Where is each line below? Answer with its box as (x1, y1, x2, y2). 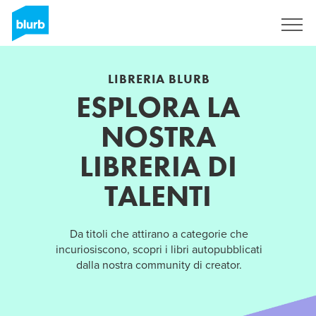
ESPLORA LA (76, 87, 240, 126)
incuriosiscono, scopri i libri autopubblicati (56, 242, 262, 257)
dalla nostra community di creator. (76, 257, 242, 272)
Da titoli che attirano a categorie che (70, 226, 248, 241)
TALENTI (104, 176, 212, 215)
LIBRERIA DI (79, 147, 237, 186)
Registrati (215, 19, 253, 30)
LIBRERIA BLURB (108, 70, 210, 87)
